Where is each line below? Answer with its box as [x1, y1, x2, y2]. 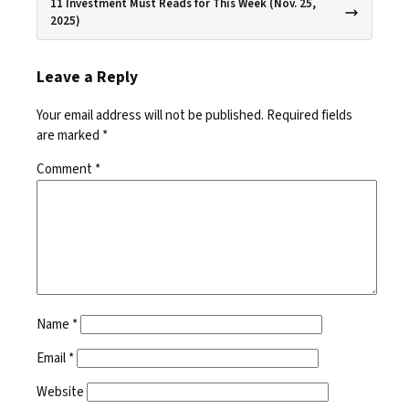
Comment [37, 159, 95, 179]
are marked [37, 125, 102, 145]
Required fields [267, 105, 352, 125]
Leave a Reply [37, 66, 138, 89]
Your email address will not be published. [37, 105, 264, 125]
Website [37, 382, 84, 402]
